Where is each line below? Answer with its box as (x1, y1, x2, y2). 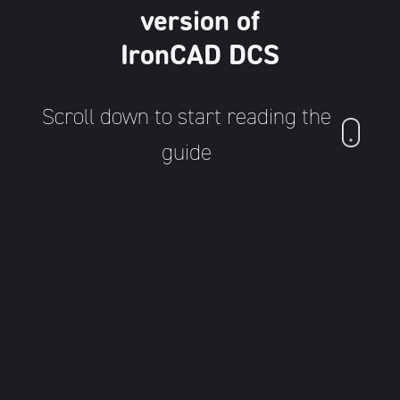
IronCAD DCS (120, 37, 279, 72)
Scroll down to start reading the (41, 103, 331, 130)
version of (139, 3, 260, 38)
